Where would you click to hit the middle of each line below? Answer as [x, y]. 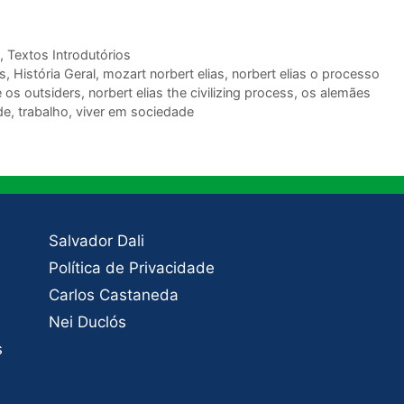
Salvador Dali [96, 241]
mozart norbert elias [163, 74]
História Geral [54, 74]
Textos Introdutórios [69, 55]
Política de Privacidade [131, 268]
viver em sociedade [135, 112]
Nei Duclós [87, 322]
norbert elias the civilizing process [191, 93]
